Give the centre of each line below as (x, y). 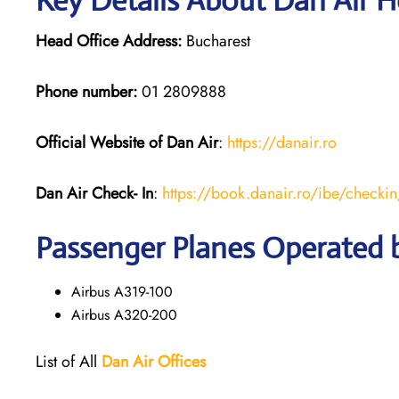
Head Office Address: (109, 41)
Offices (182, 361)
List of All (69, 361)
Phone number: (86, 91)
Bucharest (216, 41)
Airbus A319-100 (122, 291)
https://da (260, 142)
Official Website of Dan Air (127, 142)
